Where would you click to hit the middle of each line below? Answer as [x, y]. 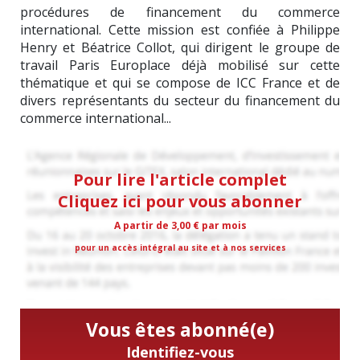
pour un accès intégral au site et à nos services [180, 247]
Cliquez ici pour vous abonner [180, 201]
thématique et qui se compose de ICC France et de [180, 82]
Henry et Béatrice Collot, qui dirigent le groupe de [180, 47]
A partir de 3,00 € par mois [180, 225]
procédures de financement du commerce [180, 12]
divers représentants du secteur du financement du [180, 100]
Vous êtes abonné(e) [180, 329]
